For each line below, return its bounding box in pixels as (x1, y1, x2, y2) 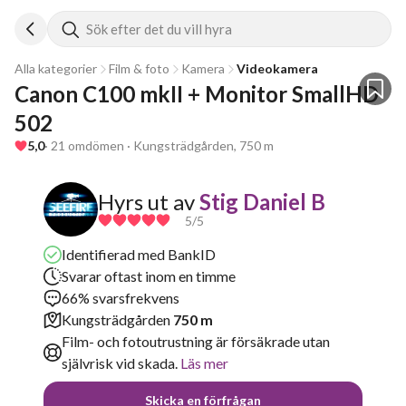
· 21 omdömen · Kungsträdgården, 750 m (44, 138, 274, 153)
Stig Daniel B (199, 188, 325, 215)
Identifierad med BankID (62, 246, 216, 263)
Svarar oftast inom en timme (62, 267, 236, 285)
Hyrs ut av (98, 188, 195, 215)
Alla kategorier (14, 61, 97, 76)
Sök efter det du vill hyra (86, 21, 232, 37)
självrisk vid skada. (62, 354, 178, 372)
